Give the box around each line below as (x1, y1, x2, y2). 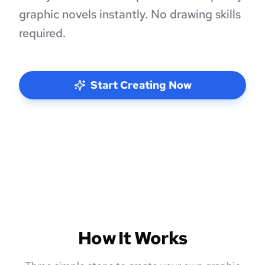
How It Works (78, 226, 187, 250)
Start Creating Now (90, 78, 192, 92)
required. (19, 25, 66, 41)
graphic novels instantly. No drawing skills (19, 7, 241, 22)
